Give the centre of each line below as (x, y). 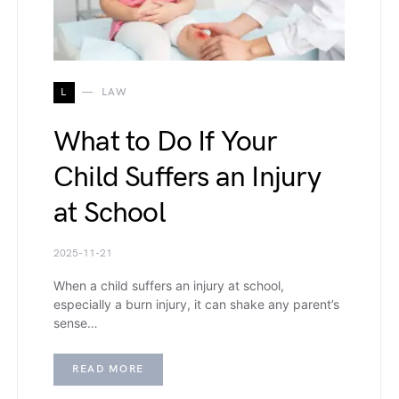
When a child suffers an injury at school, (169, 286)
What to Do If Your (166, 142)
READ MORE (108, 370)
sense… (76, 323)
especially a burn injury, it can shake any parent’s (196, 305)
